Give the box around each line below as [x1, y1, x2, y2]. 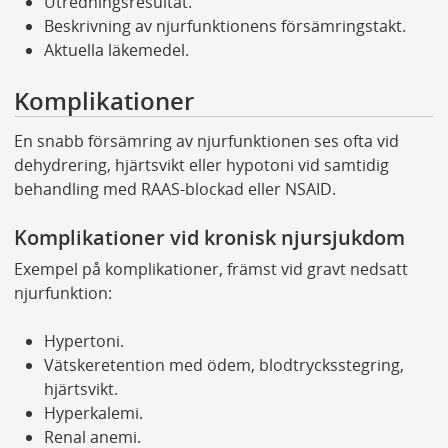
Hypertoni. [43, 330, 124, 353]
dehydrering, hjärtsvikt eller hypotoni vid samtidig [13, 153, 389, 176]
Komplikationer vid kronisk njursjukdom [13, 223, 405, 251]
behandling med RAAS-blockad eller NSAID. [13, 177, 336, 200]
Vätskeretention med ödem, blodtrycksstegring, [43, 354, 404, 377]
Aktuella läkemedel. [43, 38, 189, 61]
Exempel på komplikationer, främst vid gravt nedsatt [13, 258, 408, 281]
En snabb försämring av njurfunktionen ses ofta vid [13, 129, 399, 152]
